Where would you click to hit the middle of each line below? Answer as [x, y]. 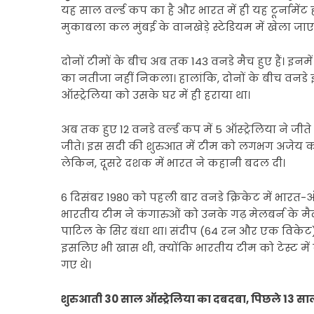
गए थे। [76, 265]
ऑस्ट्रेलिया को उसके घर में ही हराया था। [156, 95]
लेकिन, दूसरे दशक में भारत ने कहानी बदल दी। [173, 163]
